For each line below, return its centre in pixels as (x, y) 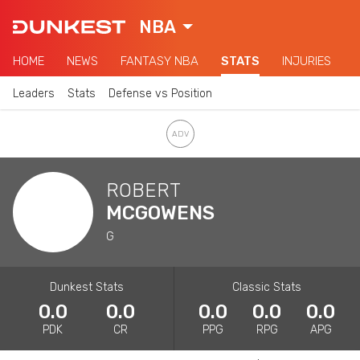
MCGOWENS (160, 213)
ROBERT (143, 190)
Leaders (34, 93)
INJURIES (307, 61)
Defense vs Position (160, 93)
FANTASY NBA (160, 61)
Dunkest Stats (86, 287)
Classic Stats (267, 287)
